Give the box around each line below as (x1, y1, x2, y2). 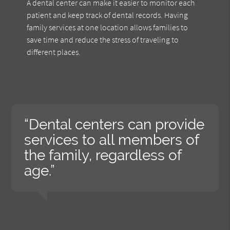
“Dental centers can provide (24, 116, 205, 133)
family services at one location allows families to (27, 22, 188, 32)
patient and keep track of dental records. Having (27, 9, 188, 20)
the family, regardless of (24, 146, 182, 164)
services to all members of (24, 131, 199, 148)
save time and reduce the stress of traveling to (27, 34, 179, 45)
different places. (27, 46, 81, 57)
